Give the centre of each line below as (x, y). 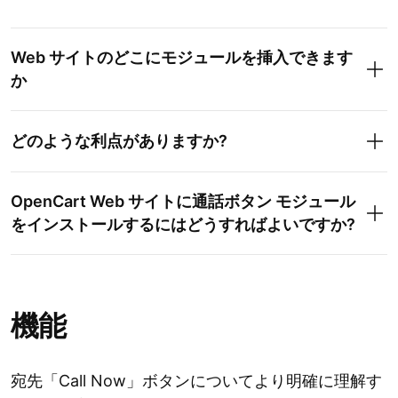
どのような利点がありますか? (119, 141)
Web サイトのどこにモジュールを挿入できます (182, 58)
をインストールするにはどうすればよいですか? (183, 225)
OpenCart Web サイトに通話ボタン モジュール (183, 202)
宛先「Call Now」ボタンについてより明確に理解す (196, 381)
